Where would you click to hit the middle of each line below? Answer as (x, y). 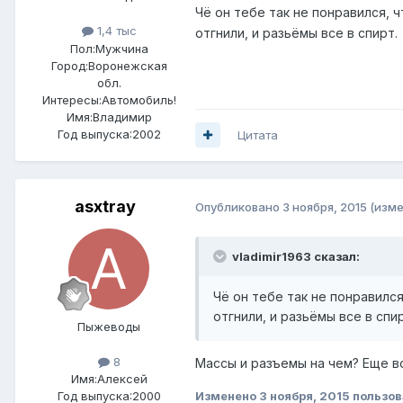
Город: (69, 65)
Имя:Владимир (109, 116)
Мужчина (121, 48)
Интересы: (72, 99)
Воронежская (127, 65)
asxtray (105, 206)
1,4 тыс (115, 31)
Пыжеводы (109, 326)
